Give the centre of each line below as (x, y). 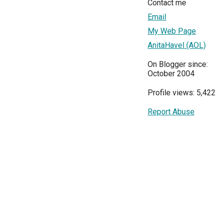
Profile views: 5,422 (182, 93)
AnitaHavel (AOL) (177, 45)
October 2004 (171, 74)
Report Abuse (171, 112)
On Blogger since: (178, 65)
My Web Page (172, 31)
